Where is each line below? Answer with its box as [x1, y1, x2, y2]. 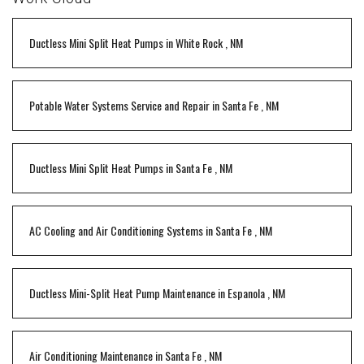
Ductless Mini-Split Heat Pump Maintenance [29, 284, 215, 301]
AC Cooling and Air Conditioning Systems [29, 222, 203, 239]
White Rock [175, 34, 223, 51]
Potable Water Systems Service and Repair [29, 97, 210, 114]
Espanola [227, 284, 265, 301]
